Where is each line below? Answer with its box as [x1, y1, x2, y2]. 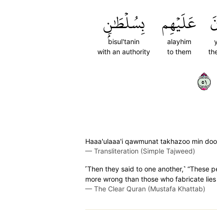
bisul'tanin [108, 37, 139, 46]
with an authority [97, 47, 150, 56]
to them [167, 47, 191, 56]
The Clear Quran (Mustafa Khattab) [94, 185, 205, 193]
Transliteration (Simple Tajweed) [94, 147, 195, 155]
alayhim [167, 37, 191, 46]
